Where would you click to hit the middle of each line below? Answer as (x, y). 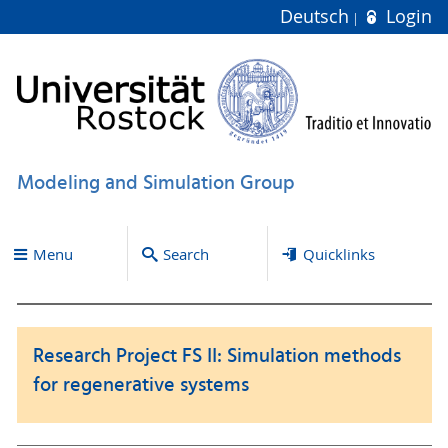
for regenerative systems (141, 386)
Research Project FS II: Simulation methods (217, 357)
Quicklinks (338, 253)
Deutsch (317, 16)
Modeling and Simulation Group (155, 183)
